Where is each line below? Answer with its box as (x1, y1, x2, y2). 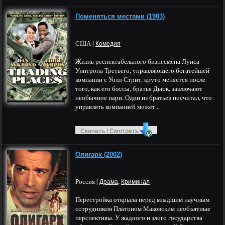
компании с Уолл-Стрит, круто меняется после (75, 75, 205, 84)
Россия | (75, 177, 99, 186)
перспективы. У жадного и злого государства (75, 213, 202, 222)
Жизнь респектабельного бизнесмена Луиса (75, 57, 199, 66)
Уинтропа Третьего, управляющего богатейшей (75, 66, 209, 75)
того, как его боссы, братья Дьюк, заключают (75, 84, 202, 93)
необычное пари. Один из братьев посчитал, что (75, 93, 212, 102)
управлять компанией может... (75, 102, 160, 111)
